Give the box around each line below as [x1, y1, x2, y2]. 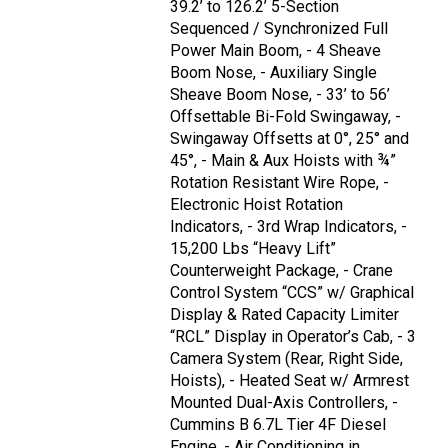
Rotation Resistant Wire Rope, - [170, 173, 389, 193]
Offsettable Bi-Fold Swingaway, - [170, 107, 401, 127]
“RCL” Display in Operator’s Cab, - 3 [170, 327, 416, 347]
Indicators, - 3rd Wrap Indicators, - [170, 217, 407, 237]
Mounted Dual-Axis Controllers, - [170, 393, 398, 413]
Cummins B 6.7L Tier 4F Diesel [170, 415, 386, 435]
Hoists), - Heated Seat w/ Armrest [170, 371, 409, 391]
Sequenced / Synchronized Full [170, 19, 388, 39]
